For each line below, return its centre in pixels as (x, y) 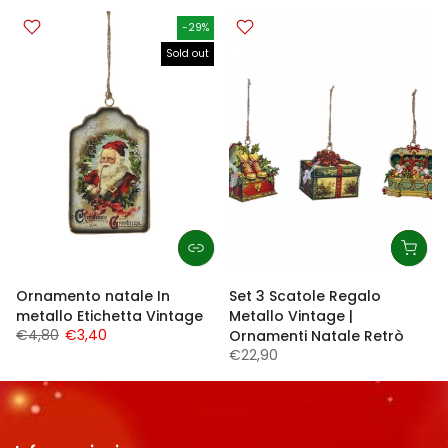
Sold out (187, 54)
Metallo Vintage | (291, 315)
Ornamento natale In (93, 295)
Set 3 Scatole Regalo (305, 295)
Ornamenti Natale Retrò (316, 335)
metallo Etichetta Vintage (109, 315)
